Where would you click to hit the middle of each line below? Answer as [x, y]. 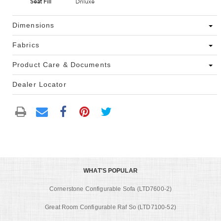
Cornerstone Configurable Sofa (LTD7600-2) [110, 189]
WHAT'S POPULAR [110, 170]
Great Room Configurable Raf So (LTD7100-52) [110, 207]
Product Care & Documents [62, 65]
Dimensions [34, 25]
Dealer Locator [39, 85]
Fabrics [26, 45]
